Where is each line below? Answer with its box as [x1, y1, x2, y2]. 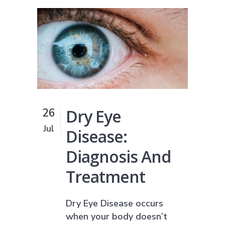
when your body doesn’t [66, 210, 167, 222]
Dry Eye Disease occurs [66, 197, 163, 209]
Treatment [66, 165, 145, 187]
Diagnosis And [66, 145, 171, 167]
